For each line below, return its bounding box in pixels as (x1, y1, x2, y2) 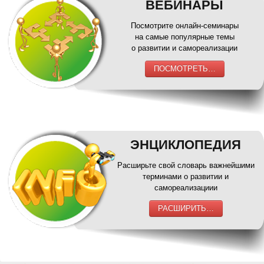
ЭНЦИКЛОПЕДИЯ (130, 137, 241, 152)
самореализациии (154, 183, 217, 192)
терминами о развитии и (143, 172, 229, 181)
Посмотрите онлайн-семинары (130, 21, 239, 30)
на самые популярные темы (134, 32, 235, 41)
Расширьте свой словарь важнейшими (117, 161, 255, 170)
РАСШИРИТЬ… (157, 204, 214, 213)
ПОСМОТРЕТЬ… (153, 64, 216, 73)
